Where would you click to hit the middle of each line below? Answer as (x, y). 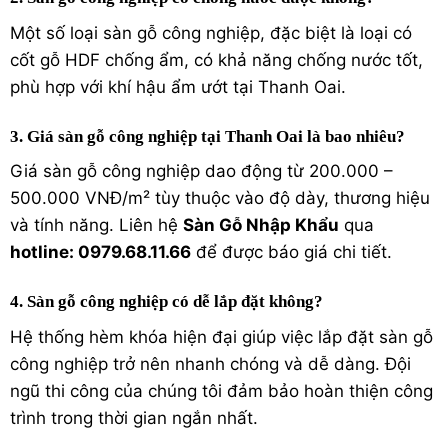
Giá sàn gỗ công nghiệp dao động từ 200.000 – (201, 171)
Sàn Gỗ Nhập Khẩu (261, 225)
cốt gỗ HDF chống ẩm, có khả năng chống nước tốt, (216, 59)
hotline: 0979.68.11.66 (100, 252)
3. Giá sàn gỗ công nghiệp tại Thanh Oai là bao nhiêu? (207, 136)
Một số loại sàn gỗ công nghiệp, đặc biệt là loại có (211, 32)
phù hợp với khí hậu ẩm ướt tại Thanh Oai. (178, 86)
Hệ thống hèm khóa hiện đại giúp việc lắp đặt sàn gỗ (221, 336)
